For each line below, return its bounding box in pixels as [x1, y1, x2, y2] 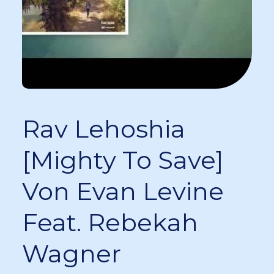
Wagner [22, 238, 121, 268]
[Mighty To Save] [22, 144, 223, 175]
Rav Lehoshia [22, 113, 185, 144]
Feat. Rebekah [22, 207, 198, 237]
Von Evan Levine [22, 176, 224, 206]
